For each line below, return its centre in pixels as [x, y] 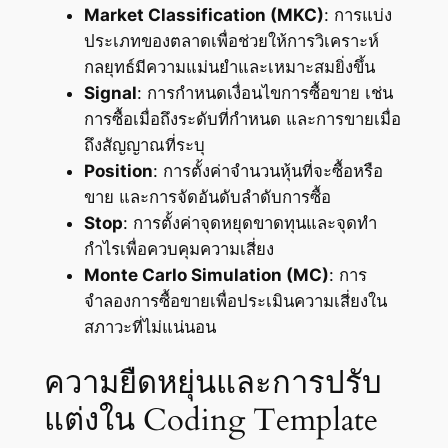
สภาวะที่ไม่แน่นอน [149, 326]
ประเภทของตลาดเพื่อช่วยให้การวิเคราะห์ [231, 40]
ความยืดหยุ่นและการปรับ [212, 383]
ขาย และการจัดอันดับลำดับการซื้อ [207, 196]
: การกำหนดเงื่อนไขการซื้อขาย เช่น [264, 92]
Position [118, 170]
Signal [110, 92]
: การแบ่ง [357, 14]
